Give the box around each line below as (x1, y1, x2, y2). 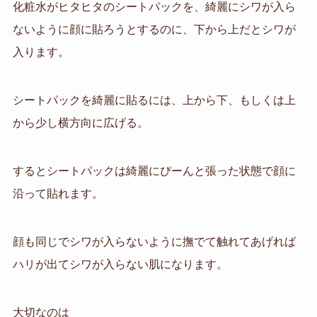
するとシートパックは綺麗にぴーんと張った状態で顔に (12, 164, 296, 177)
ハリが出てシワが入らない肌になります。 (12, 258, 228, 270)
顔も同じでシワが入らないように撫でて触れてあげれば (12, 235, 296, 248)
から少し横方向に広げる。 (12, 117, 149, 129)
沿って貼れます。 (12, 187, 103, 200)
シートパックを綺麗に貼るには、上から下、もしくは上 (12, 94, 296, 107)
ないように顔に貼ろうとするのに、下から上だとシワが (12, 23, 296, 36)
